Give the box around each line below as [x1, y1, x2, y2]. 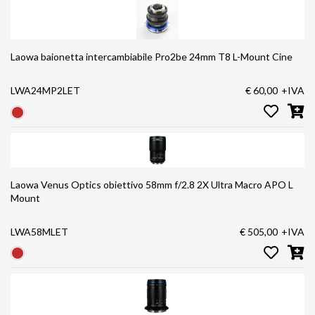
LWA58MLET [11, 225, 68, 238]
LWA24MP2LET [11, 84, 80, 97]
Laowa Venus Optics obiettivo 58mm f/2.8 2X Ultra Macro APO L [11, 178, 197, 191]
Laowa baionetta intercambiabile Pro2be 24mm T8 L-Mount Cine [233, 51, 292, 63]
